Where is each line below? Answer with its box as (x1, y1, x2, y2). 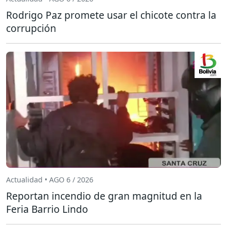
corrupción (6, 21, 56, 35)
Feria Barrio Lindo (6, 202, 88, 216)
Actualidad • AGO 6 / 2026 (6, 175, 93, 185)
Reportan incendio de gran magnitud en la (6, 188, 202, 203)
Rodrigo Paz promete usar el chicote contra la (6, 8, 216, 22)
